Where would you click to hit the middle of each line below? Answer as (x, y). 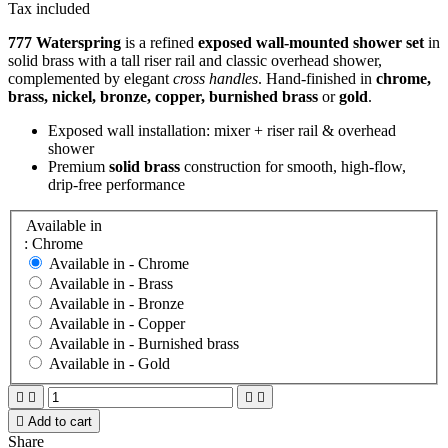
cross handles (215, 78)
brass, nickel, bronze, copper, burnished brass (163, 96)
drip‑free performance (116, 184)
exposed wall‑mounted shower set (311, 42)
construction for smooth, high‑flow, (293, 166)
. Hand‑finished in (317, 78)
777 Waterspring (64, 42)
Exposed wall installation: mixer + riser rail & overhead (222, 130)
